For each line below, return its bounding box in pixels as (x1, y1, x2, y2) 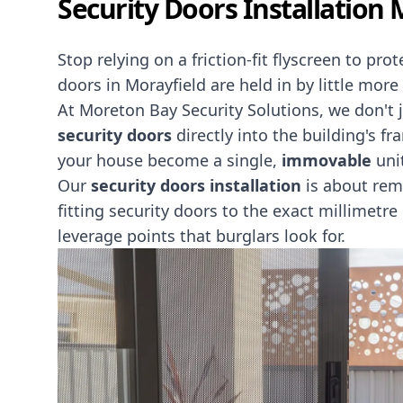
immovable (282, 149, 376, 171)
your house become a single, (58, 149, 282, 171)
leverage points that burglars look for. (58, 225, 345, 246)
